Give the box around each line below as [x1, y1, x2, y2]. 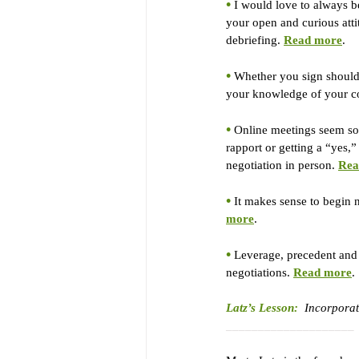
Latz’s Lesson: [226, 301, 298, 314]
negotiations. [226, 266, 293, 279]
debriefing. [226, 34, 284, 46]
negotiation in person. [226, 159, 338, 171]
